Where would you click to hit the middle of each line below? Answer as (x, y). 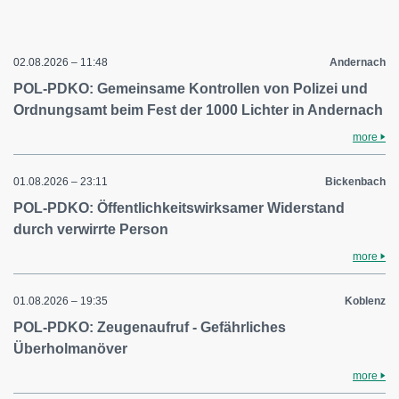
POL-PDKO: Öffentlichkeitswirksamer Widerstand (179, 208)
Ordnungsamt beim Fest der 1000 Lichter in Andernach (198, 110)
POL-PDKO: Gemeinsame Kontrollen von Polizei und (191, 88)
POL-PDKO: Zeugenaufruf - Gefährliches (150, 327)
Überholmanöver (70, 348)
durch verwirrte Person (91, 229)
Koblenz (365, 301)
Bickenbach (355, 181)
